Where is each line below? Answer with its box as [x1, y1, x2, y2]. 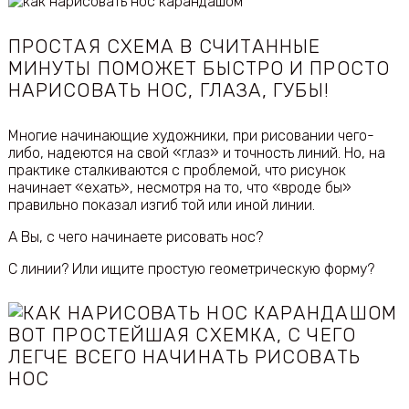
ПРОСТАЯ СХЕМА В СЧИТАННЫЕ [7, 36, 321, 58]
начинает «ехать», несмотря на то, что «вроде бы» [7, 178, 351, 196]
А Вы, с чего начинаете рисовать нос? [7, 227, 263, 246]
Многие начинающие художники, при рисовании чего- [7, 126, 374, 144]
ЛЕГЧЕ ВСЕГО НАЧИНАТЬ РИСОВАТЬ [7, 346, 361, 369]
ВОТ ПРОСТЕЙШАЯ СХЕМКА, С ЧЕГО [7, 324, 356, 347]
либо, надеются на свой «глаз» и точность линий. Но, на [7, 143, 385, 162]
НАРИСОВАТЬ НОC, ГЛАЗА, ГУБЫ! [7, 79, 330, 102]
